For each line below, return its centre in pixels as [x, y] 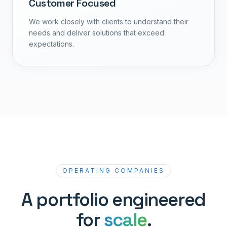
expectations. [51, 44]
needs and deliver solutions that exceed [97, 32]
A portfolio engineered [113, 199]
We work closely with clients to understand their [109, 21]
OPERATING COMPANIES [113, 170]
